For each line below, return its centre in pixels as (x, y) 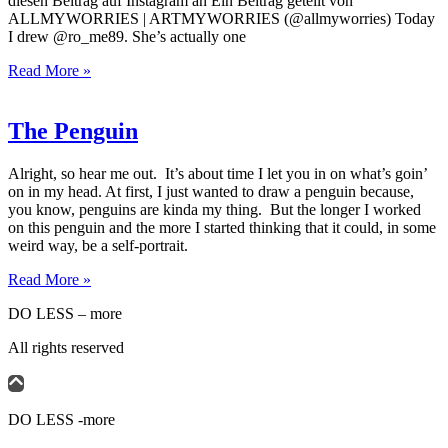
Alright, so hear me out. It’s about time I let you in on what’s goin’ (217, 173)
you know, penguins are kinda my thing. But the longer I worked (214, 209)
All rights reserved (66, 347)
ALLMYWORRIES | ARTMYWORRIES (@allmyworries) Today (221, 18)
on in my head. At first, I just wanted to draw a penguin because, (211, 191)
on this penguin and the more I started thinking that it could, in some (222, 227)
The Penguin (73, 130)
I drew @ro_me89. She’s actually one (127, 36)
